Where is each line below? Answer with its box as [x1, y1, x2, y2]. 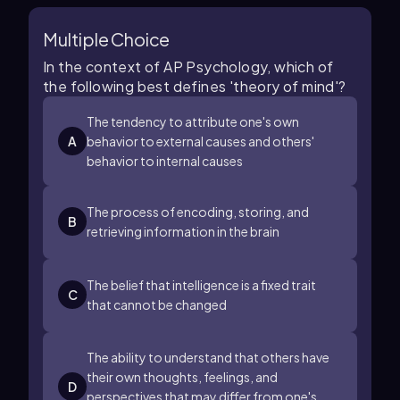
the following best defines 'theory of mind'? [43, 77, 346, 96]
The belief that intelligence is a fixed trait [87, 277, 316, 293]
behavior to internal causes [87, 153, 243, 169]
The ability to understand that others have [87, 349, 329, 365]
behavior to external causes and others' [87, 133, 314, 149]
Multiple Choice [43, 28, 170, 50]
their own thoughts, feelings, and [87, 369, 278, 385]
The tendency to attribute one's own [87, 113, 299, 129]
